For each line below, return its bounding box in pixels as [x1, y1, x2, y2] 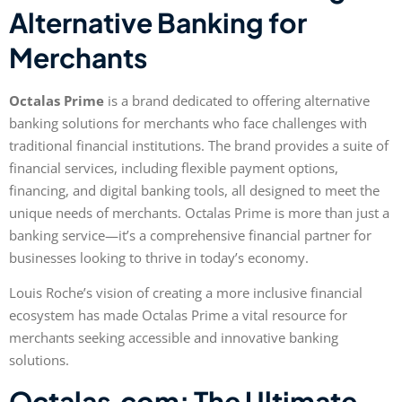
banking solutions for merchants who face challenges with [9, 113, 367, 132]
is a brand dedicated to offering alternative [104, 91, 370, 109]
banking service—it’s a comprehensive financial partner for [9, 225, 371, 244]
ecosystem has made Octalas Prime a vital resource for [9, 306, 347, 325]
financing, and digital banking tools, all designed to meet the [9, 180, 380, 199]
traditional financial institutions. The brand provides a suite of [9, 135, 389, 154]
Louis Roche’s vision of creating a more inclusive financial [9, 284, 363, 302]
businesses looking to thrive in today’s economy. [9, 248, 309, 267]
